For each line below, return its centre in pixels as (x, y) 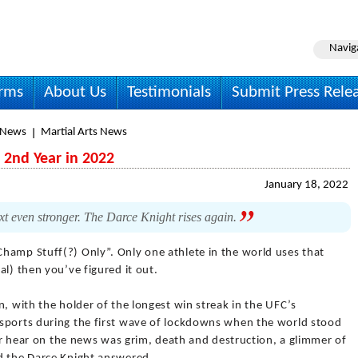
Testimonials (169, 92)
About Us (75, 92)
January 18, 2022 (306, 185)
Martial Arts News (84, 132)
